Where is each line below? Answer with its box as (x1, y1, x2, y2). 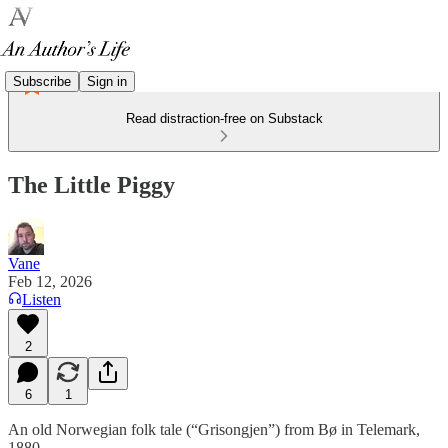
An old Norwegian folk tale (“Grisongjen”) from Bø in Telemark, (8, 420, 420, 438)
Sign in (87, 73, 127, 89)
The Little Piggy (8, 171, 175, 198)
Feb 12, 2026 (8, 272, 92, 290)
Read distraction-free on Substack (125, 111, 323, 126)
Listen (22, 290, 61, 308)
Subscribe (13, 73, 71, 89)
